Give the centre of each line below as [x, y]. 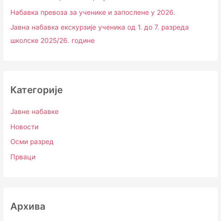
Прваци [23, 157]
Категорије [37, 90]
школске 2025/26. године [53, 41]
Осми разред [32, 142]
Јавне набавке [35, 112]
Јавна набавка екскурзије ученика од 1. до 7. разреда [100, 27]
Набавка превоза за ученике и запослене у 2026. [93, 12]
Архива [28, 206]
